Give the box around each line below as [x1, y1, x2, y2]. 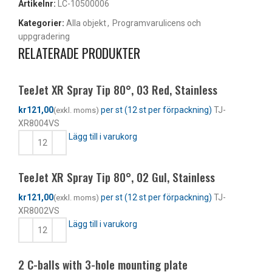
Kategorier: [18, 18, 64, 29]
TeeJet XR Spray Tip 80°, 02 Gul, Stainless [18, 168, 215, 186]
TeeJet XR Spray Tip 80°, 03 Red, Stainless [18, 81, 217, 98]
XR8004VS [18, 118, 59, 129]
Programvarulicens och [112, 18, 201, 29]
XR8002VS [18, 206, 59, 216]
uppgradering [18, 32, 70, 42]
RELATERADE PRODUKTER [18, 43, 140, 63]
